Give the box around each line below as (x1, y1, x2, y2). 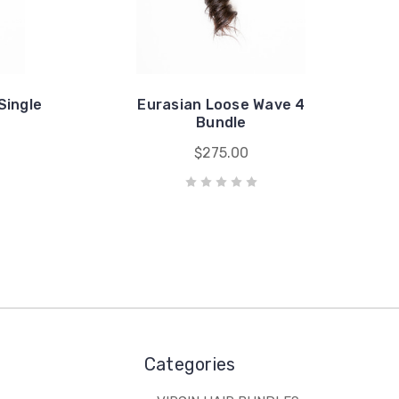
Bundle (196, 113, 247, 131)
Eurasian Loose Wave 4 (137, 95, 305, 113)
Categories (143, 353, 236, 375)
